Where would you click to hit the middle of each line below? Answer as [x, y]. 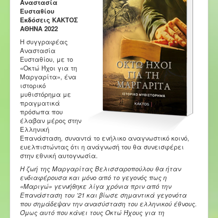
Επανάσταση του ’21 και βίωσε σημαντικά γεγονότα [103, 195]
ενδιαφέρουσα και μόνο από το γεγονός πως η [93, 177]
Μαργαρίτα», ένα [48, 76]
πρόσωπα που [41, 111]
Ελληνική [35, 129]
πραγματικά [40, 103]
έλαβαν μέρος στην [51, 120]
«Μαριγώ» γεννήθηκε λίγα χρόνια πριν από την [96, 186]
